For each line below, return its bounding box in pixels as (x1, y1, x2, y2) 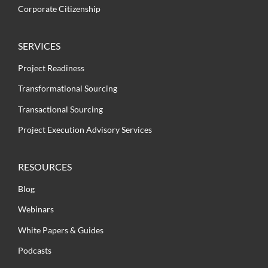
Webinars (18, 204, 54, 215)
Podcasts (18, 245, 51, 256)
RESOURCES (18, 160, 72, 172)
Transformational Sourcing (18, 83, 117, 94)
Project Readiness (18, 62, 84, 73)
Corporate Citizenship (18, 4, 100, 14)
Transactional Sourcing (18, 103, 103, 114)
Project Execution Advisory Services (18, 124, 152, 135)
